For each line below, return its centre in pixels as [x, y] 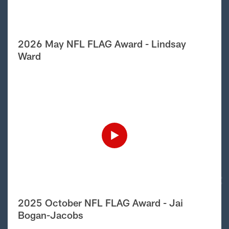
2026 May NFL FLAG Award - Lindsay [102, 43]
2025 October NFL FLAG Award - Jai [100, 202]
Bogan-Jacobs [51, 215]
